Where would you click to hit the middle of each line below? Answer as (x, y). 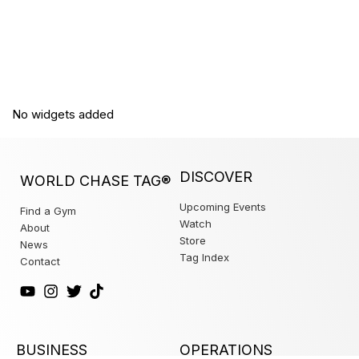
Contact (40, 261)
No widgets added (63, 114)
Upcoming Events (223, 206)
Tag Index (204, 257)
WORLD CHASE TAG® (95, 180)
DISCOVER (216, 176)
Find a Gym (48, 210)
